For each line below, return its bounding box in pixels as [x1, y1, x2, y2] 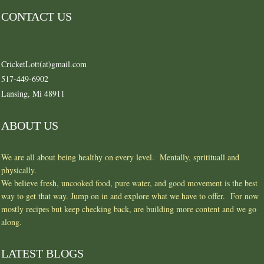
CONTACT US [1, 9, 72, 23]
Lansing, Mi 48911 [1, 87, 65, 99]
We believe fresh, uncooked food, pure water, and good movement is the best [1, 177, 258, 189]
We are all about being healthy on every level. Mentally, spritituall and [1, 151, 239, 163]
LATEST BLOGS [1, 246, 84, 260]
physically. [1, 164, 37, 176]
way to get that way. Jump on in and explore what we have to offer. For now [1, 190, 259, 202]
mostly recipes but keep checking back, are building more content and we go [1, 203, 256, 214]
